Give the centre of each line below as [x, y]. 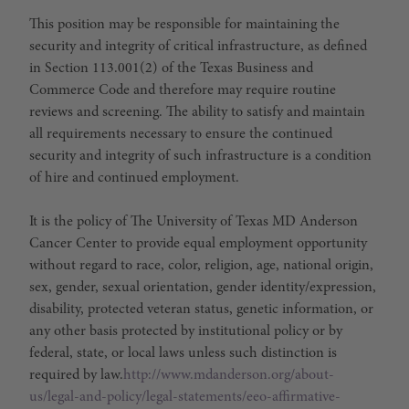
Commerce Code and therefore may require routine [183, 90]
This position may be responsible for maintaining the [184, 25]
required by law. [76, 375]
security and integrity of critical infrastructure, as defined [198, 47]
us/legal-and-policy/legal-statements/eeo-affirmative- [185, 397]
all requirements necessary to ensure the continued [181, 134]
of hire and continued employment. [134, 178]
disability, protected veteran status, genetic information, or [201, 309]
